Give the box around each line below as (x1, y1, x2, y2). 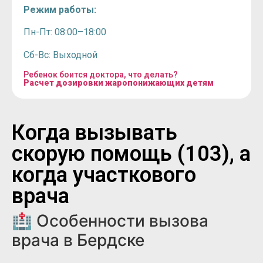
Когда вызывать (12, 120, 177, 145)
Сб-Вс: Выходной (23, 49, 97, 60)
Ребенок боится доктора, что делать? (23, 69, 178, 79)
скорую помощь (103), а (12, 141, 251, 166)
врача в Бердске (12, 230, 144, 250)
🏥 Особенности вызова (12, 210, 208, 231)
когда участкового (12, 162, 196, 187)
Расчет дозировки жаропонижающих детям (23, 77, 214, 87)
